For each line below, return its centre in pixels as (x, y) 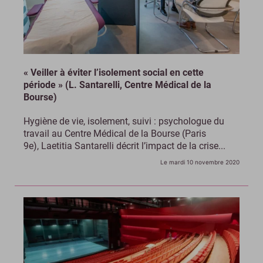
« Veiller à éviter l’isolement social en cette (114, 72)
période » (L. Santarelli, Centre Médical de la (117, 85)
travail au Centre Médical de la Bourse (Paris (115, 133)
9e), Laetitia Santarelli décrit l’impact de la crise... (124, 146)
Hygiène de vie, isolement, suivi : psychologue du (124, 121)
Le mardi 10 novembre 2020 (200, 162)
